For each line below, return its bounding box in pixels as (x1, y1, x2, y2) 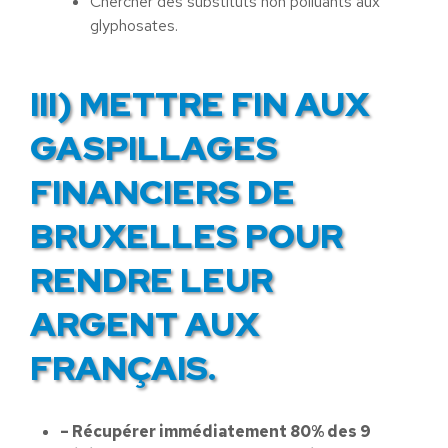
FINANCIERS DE (30, 169, 295, 214)
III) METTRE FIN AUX (30, 81, 370, 126)
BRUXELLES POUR (30, 213, 343, 258)
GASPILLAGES (30, 125, 278, 170)
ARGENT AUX (30, 301, 260, 346)
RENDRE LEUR (30, 257, 273, 302)
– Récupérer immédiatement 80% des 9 (60, 421, 371, 442)
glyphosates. (90, 15, 178, 36)
